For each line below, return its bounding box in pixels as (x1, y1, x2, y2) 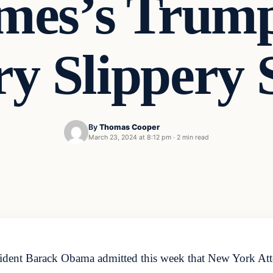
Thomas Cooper (99, 122, 160, 132)
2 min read (177, 133, 209, 142)
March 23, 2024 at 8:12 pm (88, 133, 171, 142)
